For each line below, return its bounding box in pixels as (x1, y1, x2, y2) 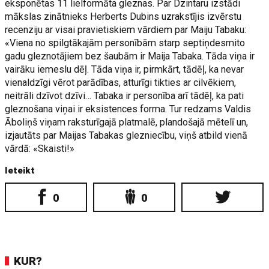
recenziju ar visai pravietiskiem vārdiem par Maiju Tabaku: (5, 24, 247, 35)
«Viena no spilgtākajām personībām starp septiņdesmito (5, 37, 246, 49)
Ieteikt (5, 165, 35, 176)
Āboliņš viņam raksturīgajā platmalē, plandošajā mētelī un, (5, 116, 249, 128)
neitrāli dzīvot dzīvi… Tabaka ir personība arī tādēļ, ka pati (5, 90, 244, 101)
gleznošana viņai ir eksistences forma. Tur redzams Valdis (5, 103, 252, 115)
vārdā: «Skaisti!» (5, 143, 75, 154)
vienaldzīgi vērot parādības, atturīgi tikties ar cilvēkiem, (5, 77, 237, 88)
